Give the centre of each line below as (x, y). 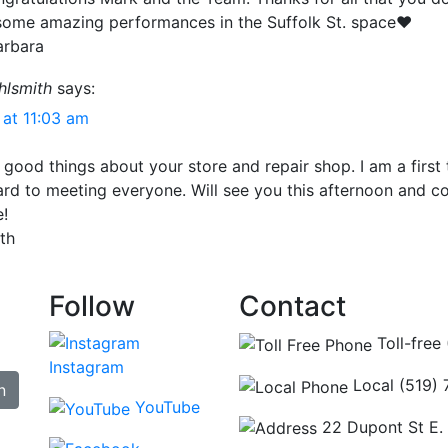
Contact (292, 306)
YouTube (165, 407)
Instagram (86, 367)
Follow (92, 306)
